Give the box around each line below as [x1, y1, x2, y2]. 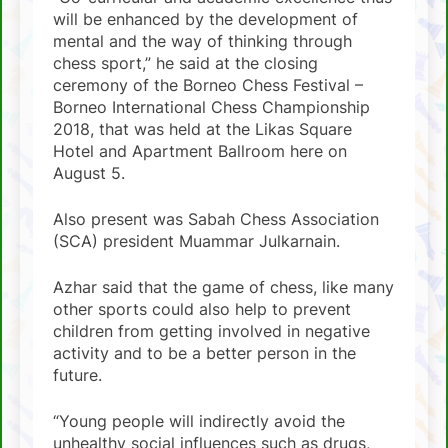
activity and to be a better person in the [53, 342, 356, 363]
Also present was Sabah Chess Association [53, 208, 379, 229]
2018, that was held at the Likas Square [53, 118, 352, 139]
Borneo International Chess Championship [53, 96, 370, 117]
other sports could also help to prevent [53, 298, 351, 319]
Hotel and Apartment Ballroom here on [53, 140, 347, 161]
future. [53, 364, 102, 385]
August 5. [53, 162, 125, 183]
